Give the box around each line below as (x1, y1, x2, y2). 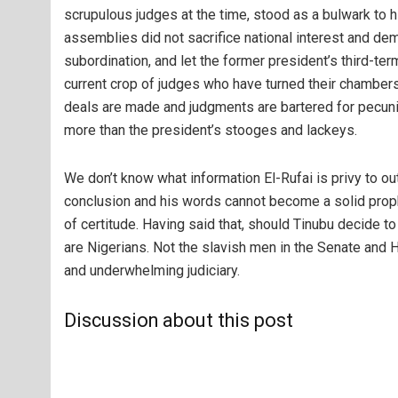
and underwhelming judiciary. (64, 262, 240, 279)
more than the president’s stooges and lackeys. (64, 122, 357, 139)
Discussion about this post (64, 309, 293, 331)
